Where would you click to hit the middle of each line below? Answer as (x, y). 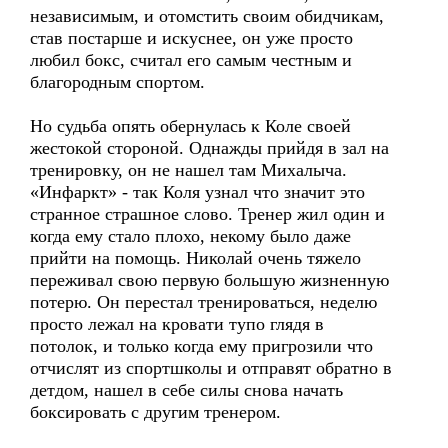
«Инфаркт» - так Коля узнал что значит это (197, 192)
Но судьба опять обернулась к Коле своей (190, 126)
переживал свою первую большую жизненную (209, 280)
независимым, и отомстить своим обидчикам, (207, 16)
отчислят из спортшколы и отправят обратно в (211, 368)
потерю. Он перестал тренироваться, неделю (203, 302)
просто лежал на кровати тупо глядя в (177, 324)
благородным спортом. (117, 82)
